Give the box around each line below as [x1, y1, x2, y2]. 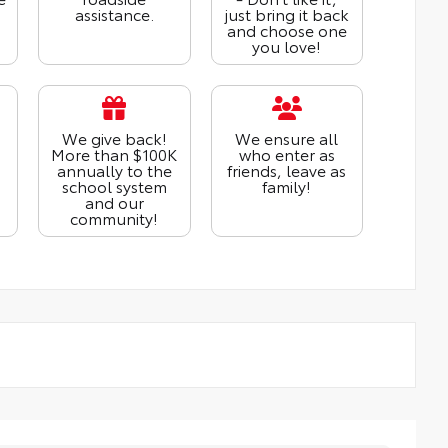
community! [70, 206, 159, 230]
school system [61, 174, 167, 198]
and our [84, 190, 144, 214]
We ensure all [235, 126, 339, 150]
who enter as [238, 142, 335, 166]
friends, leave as [227, 158, 347, 182]
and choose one [226, 18, 347, 42]
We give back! [61, 126, 167, 150]
